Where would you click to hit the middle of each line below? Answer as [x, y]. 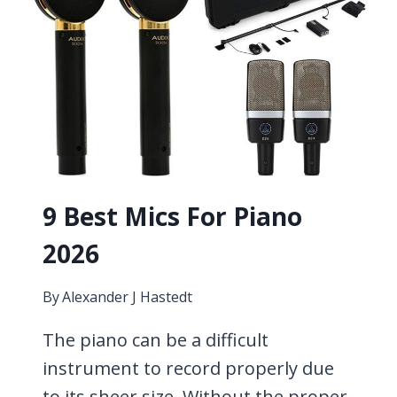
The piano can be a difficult [156, 340]
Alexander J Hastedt [128, 297]
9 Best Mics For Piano [172, 217]
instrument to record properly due [188, 369]
